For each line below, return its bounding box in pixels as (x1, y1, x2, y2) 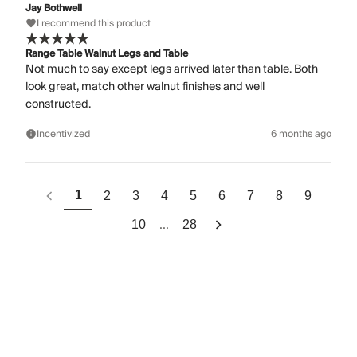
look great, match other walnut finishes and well (25, 76, 265, 96)
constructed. (25, 94, 91, 114)
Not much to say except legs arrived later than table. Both (25, 59, 318, 79)
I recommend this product (37, 14, 151, 32)
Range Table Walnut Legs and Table (25, 45, 188, 62)
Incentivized (37, 125, 90, 143)
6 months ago (271, 125, 331, 143)
